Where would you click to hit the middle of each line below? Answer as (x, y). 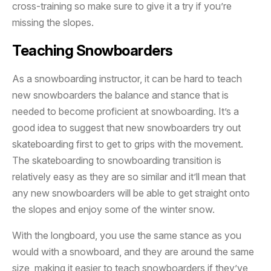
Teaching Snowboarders (93, 51)
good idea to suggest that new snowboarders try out (126, 128)
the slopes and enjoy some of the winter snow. (113, 210)
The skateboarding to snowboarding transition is (117, 161)
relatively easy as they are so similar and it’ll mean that (129, 177)
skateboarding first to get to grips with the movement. (128, 144)
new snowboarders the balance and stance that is (120, 95)
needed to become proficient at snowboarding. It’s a (126, 112)
